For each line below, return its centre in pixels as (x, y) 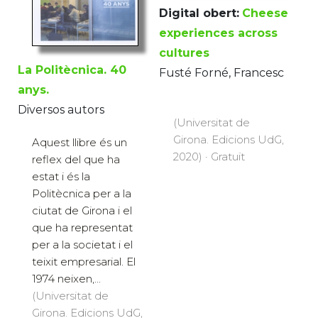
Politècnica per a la (82, 194)
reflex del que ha (76, 160)
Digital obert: (199, 13)
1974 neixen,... (66, 279)
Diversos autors (61, 110)
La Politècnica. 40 (72, 70)
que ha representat (82, 228)
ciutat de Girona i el (82, 211)
